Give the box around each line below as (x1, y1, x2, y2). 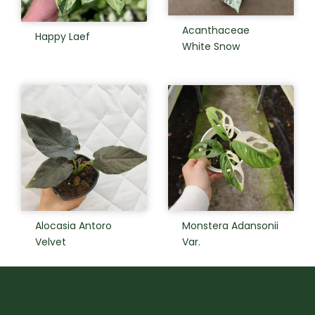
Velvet (35, 234, 66, 249)
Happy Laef (35, 30, 90, 44)
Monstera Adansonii (182, 218, 278, 233)
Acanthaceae (182, 22, 250, 37)
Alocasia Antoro (35, 218, 112, 233)
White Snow (182, 39, 240, 53)
